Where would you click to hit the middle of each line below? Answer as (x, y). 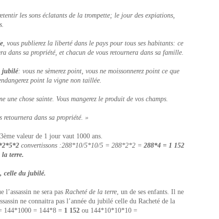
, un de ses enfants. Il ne (150, 192)
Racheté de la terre (91, 192)
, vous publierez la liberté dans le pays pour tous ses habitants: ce (93, 43)
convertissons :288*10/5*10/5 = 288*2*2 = (81, 145)
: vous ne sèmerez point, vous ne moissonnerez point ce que (99, 71)
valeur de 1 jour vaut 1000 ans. (59, 136)
